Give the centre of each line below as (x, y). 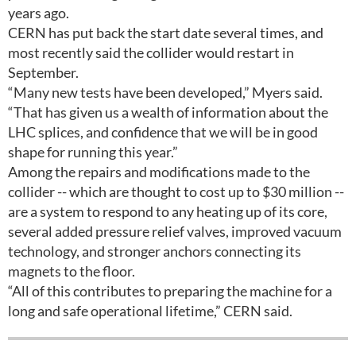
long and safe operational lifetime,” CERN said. (150, 311)
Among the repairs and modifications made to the (159, 172)
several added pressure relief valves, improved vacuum (175, 231)
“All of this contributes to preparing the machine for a (170, 291)
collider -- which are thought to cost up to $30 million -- (176, 192)
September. (43, 72)
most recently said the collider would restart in (151, 52)
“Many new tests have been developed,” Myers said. (165, 92)
